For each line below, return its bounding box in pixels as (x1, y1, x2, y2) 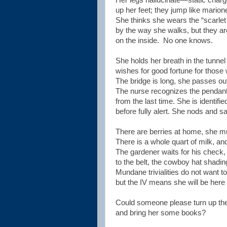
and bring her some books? (116, 209, 206, 217)
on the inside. (116, 36, 159, 45)
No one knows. (163, 36, 213, 45)
